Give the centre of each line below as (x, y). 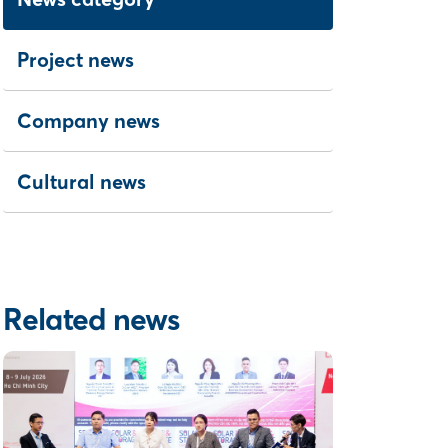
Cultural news (81, 181)
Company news (88, 120)
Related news (91, 319)
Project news (75, 59)
